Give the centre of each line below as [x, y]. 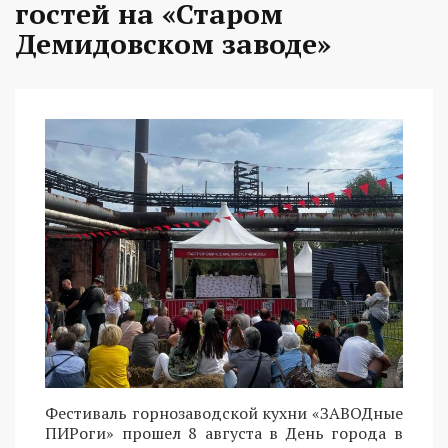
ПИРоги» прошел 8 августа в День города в [224, 432]
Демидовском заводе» [173, 44]
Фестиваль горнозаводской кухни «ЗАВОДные [224, 412]
